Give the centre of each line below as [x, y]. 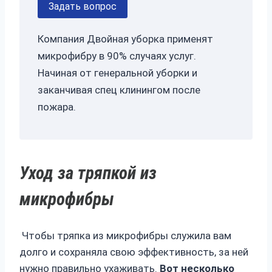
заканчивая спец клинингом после [119, 90]
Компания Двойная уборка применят [125, 39]
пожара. [57, 107]
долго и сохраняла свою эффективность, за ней [134, 252]
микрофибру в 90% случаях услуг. [117, 56]
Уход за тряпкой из [88, 173]
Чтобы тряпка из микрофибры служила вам [125, 235]
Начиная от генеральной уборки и [117, 73]
